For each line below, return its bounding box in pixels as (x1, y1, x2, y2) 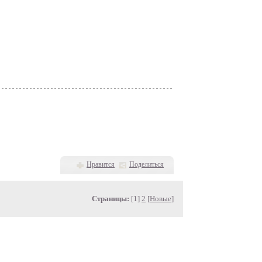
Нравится (87, 160, 115, 168)
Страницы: (92, 194, 129, 203)
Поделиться (129, 160, 164, 168)
